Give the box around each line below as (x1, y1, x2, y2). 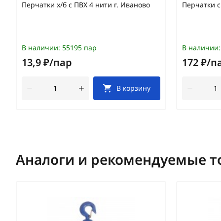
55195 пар (60, 42, 97, 52)
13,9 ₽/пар (22, 55, 72, 69)
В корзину (116, 83, 151, 93)
